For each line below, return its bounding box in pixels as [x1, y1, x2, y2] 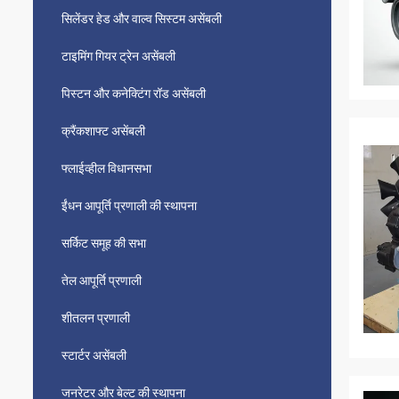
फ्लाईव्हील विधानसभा [61, 161, 151, 175]
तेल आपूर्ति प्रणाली [61, 273, 142, 288]
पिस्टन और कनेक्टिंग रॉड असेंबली [61, 86, 206, 101]
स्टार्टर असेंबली [61, 348, 126, 362]
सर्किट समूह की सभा [61, 236, 146, 250]
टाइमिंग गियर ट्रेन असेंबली [61, 49, 175, 63]
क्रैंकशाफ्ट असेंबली [61, 124, 145, 138]
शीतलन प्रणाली [61, 311, 130, 325]
